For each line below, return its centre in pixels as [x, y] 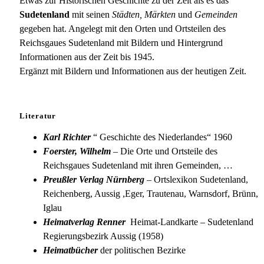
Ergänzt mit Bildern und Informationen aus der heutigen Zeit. [133, 71]
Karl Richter [67, 137]
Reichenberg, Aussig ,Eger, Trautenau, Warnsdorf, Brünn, [151, 193]
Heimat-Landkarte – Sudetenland [192, 222]
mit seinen [91, 15]
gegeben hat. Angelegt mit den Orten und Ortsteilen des [123, 29]
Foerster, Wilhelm [77, 151]
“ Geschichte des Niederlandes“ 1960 [161, 137]
